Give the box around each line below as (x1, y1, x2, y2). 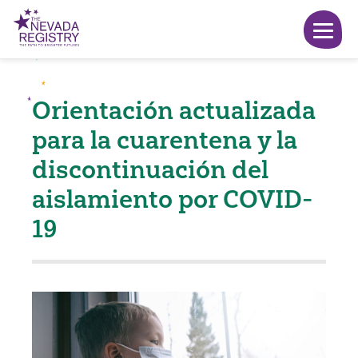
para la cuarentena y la (32, 125, 297, 155)
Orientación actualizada (32, 95, 316, 125)
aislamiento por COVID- (32, 184, 312, 214)
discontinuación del (32, 154, 268, 185)
